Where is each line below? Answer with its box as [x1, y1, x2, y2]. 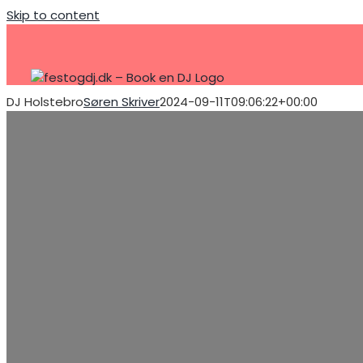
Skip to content [6, 6, 100, 23]
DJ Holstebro [6, 93, 83, 110]
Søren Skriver [83, 93, 160, 110]
